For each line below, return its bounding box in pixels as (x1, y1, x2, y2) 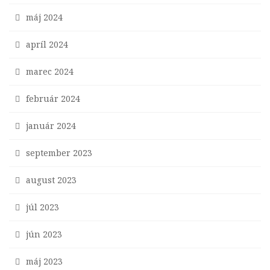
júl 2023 (26, 201, 59, 213)
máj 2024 (26, 11, 63, 24)
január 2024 (26, 120, 76, 132)
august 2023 (26, 174, 77, 186)
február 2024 (26, 93, 80, 105)
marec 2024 (26, 66, 74, 78)
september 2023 (26, 147, 92, 159)
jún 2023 (26, 228, 62, 240)
